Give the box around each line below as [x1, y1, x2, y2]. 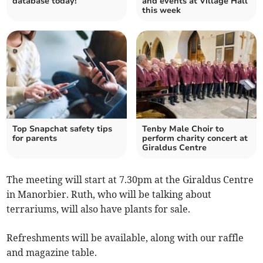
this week [142, 5, 181, 16]
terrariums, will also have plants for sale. [6, 203, 191, 215]
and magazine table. [6, 247, 97, 259]
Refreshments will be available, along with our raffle [6, 232, 244, 244]
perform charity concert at [142, 133, 248, 144]
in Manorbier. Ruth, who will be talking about [6, 188, 212, 201]
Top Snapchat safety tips [12, 123, 113, 135]
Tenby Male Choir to [142, 123, 224, 135]
